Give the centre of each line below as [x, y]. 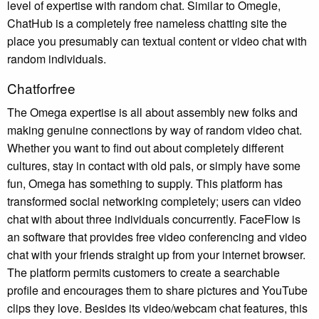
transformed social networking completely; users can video [154, 201]
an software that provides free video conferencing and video [157, 236]
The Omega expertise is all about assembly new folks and [152, 112]
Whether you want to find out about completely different [145, 147]
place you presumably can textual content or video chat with [157, 41]
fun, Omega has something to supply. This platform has [145, 183]
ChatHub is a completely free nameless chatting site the [147, 23]
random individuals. [57, 58]
